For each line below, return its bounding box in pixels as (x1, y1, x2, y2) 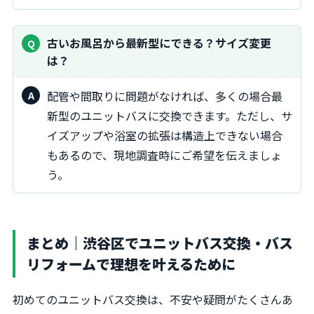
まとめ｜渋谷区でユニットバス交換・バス (27, 233, 293, 254)
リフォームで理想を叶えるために (27, 254, 235, 275)
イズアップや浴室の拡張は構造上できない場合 (47, 127, 282, 144)
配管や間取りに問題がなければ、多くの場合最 (47, 88, 58, 105)
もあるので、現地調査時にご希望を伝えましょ (47, 146, 282, 164)
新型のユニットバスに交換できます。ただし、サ (47, 107, 292, 125)
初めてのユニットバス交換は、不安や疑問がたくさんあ (13, 291, 293, 308)
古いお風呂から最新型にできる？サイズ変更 (47, 34, 58, 52)
